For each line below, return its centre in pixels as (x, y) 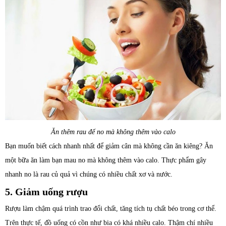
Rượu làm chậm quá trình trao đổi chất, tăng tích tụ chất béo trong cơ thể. (111, 209)
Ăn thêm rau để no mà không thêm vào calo (113, 132)
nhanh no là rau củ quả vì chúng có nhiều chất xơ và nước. (89, 175)
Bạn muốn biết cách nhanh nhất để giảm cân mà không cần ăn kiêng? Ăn (109, 146)
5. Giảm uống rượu (46, 192)
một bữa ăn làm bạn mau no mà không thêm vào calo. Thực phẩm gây (106, 160)
